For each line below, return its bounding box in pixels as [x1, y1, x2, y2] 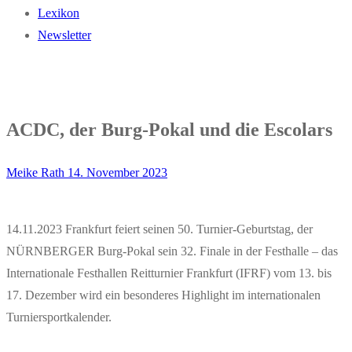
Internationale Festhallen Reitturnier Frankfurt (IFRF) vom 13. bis [6, 266, 332, 280]
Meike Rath [6, 165, 64, 179]
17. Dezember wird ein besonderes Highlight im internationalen [6, 288, 321, 302]
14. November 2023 [68, 165, 167, 179]
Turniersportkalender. [6, 310, 112, 324]
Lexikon [38, 6, 79, 20]
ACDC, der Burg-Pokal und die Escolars [6, 119, 332, 140]
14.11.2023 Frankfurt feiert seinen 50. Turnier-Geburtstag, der [6, 222, 313, 236]
